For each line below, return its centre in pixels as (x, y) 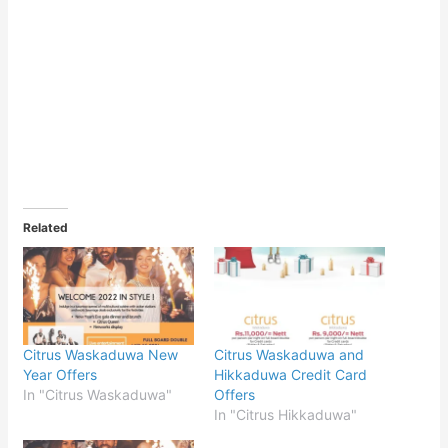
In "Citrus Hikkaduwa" (285, 414)
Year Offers (60, 374)
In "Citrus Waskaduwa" (98, 394)
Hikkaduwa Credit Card (290, 374)
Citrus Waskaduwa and (289, 354)
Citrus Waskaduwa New (101, 354)
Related (46, 228)
